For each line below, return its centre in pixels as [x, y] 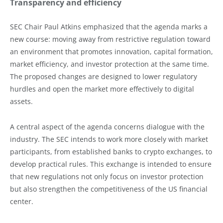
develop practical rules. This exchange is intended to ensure [111, 164]
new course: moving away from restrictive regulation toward [110, 39]
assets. [21, 102]
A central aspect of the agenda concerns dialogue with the [107, 127]
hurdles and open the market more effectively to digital [102, 89]
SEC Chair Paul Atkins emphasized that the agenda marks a [109, 27]
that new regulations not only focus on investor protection [107, 177]
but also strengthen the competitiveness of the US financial [109, 189]
